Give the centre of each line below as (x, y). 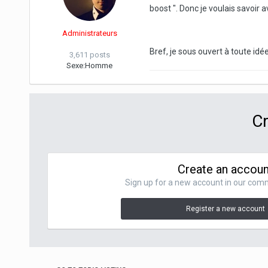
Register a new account (225, 209)
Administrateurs (89, 33)
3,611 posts (89, 55)
